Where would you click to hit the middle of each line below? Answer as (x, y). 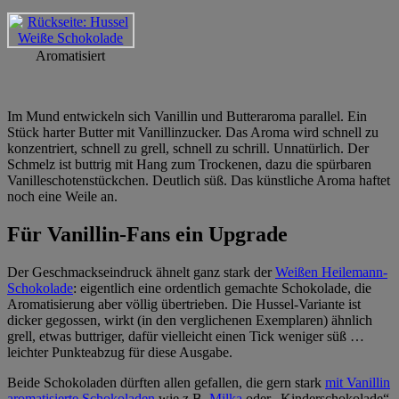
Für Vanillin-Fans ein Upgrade (147, 234)
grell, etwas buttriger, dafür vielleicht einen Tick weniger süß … (186, 336)
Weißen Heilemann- (331, 272)
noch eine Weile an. (62, 196)
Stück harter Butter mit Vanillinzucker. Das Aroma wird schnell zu (193, 132)
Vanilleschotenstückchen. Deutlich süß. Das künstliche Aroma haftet (199, 180)
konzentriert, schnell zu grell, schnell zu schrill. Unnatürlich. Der (188, 148)
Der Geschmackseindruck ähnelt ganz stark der (141, 272)
